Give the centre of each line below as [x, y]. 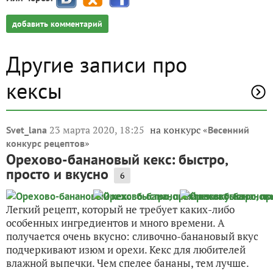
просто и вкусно [57, 174]
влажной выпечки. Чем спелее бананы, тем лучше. [127, 263]
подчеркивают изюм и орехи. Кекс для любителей [126, 249]
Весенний [229, 129]
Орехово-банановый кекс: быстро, [117, 159]
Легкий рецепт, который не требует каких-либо [120, 209]
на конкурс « [179, 129]
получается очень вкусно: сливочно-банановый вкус [132, 236]
